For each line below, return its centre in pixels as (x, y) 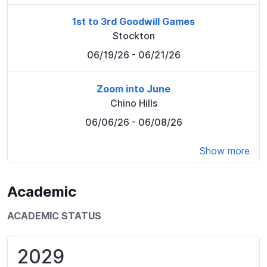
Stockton (133, 35)
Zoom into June (133, 89)
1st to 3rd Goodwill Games (133, 21)
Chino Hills (133, 103)
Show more (225, 150)
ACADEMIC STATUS (54, 215)
